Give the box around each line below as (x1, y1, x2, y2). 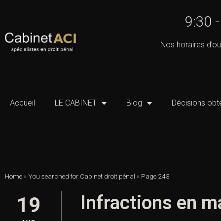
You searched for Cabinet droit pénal (28, 172, 135, 181)
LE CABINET (55, 98, 97, 108)
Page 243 (141, 172, 170, 181)
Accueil (10, 98, 35, 108)
